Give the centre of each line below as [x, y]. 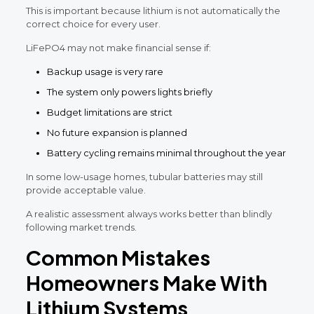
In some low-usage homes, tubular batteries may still [144, 176]
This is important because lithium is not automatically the [153, 10]
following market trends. [81, 227]
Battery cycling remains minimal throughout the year [166, 152]
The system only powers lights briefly [129, 91]
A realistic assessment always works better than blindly [149, 213]
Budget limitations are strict [109, 112]
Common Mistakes [118, 257]
